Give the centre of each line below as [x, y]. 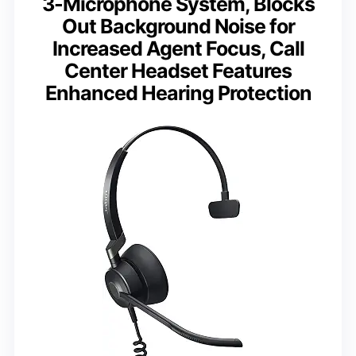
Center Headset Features [178, 70]
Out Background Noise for [178, 26]
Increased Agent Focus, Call [178, 48]
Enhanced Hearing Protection [178, 93]
